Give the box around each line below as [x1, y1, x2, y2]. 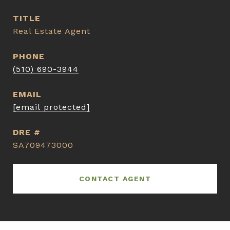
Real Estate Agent [13, 26, 90, 36]
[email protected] [13, 102, 90, 112]
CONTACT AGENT [79, 175, 151, 183]
